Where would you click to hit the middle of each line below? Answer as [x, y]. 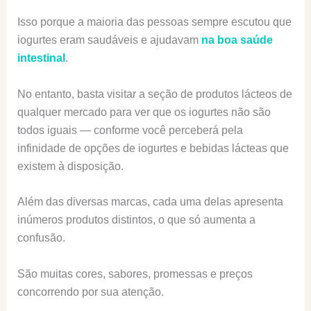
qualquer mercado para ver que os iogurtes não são [144, 112]
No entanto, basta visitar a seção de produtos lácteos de [154, 94]
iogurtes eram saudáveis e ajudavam [109, 40]
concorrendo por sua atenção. [90, 292]
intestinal [41, 58]
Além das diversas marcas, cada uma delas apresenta [150, 202]
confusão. [41, 238]
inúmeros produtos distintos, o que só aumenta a [136, 220]
